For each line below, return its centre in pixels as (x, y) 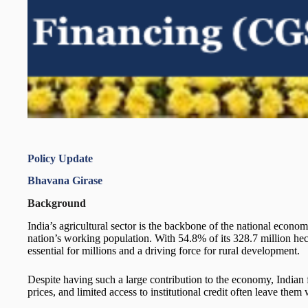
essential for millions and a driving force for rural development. (164, 250)
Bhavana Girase (65, 181)
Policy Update (60, 158)
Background (57, 203)
